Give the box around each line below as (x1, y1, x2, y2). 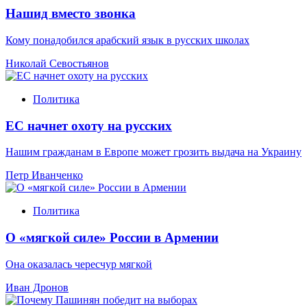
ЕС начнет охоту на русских (5, 118, 172, 133)
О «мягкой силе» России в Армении (5, 230, 219, 245)
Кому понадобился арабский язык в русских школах (5, 34, 249, 46)
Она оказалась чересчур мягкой (5, 258, 152, 270)
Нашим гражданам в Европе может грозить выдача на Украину (5, 146, 302, 158)
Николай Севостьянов (5, 57, 109, 69)
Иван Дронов (5, 281, 69, 293)
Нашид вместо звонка (5, 6, 136, 21)
